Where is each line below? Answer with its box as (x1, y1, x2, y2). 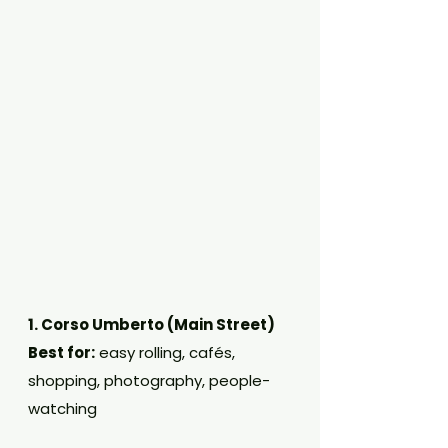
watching (28, 398, 97, 419)
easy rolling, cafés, (95, 342, 239, 363)
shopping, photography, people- (28, 370, 270, 391)
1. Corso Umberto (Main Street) (28, 314, 275, 335)
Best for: (28, 342, 95, 363)
